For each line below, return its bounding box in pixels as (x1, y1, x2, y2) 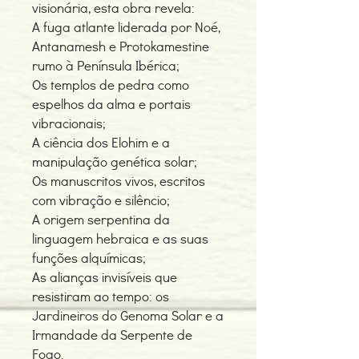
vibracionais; (32, 114, 106, 132)
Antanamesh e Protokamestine (32, 37, 209, 55)
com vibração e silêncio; (32, 191, 170, 209)
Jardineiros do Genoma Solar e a (32, 306, 224, 325)
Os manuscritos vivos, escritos (32, 171, 205, 190)
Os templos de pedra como (32, 75, 189, 94)
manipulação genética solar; (32, 152, 197, 171)
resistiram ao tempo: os (32, 287, 169, 305)
